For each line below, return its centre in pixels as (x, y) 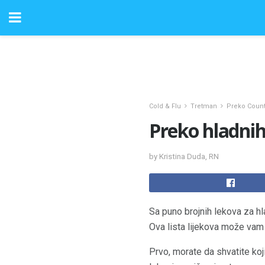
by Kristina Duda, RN (184, 156)
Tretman (204, 106)
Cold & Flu (165, 106)
